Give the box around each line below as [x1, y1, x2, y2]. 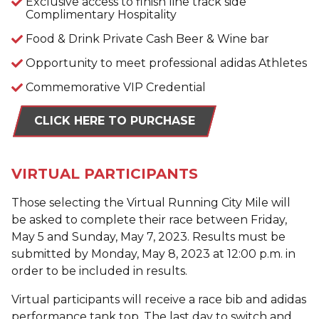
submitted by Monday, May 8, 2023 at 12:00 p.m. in [11, 247, 296, 261]
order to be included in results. [11, 264, 187, 278]
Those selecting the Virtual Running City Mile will [11, 196, 291, 210]
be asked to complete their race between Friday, [11, 213, 287, 227]
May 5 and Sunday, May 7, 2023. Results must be [11, 230, 286, 244]
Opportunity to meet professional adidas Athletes [26, 56, 307, 70]
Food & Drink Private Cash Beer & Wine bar [26, 31, 269, 46]
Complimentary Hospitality [26, 7, 177, 21]
